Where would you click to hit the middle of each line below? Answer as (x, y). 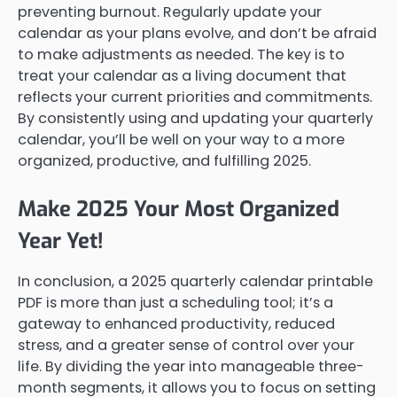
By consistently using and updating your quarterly (195, 119)
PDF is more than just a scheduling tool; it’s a (175, 303)
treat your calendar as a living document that (182, 76)
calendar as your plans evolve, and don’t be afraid (197, 34)
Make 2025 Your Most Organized (179, 210)
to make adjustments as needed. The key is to (181, 55)
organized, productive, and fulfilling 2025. (164, 161)
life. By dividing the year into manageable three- (191, 367)
